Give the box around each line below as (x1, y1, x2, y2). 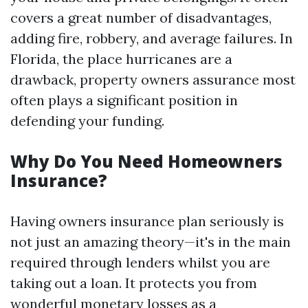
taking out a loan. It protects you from (10, 274, 257, 291)
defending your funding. (10, 112, 164, 129)
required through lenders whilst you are (10, 254, 270, 271)
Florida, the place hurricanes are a (10, 50, 232, 67)
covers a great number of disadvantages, (10, 9, 272, 26)
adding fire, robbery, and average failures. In (10, 30, 293, 47)
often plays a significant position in (10, 91, 238, 109)
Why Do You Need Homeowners (10, 150, 283, 173)
